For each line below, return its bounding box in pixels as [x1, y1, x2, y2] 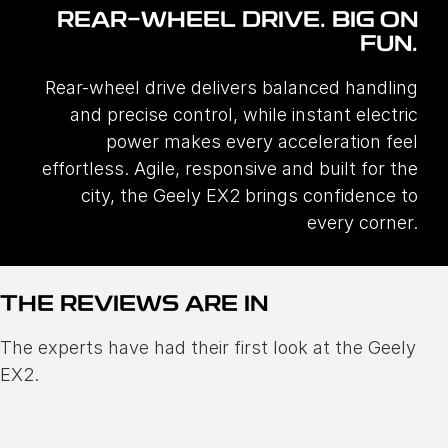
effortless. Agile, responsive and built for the [42, 158, 418, 180]
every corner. [307, 212, 418, 234]
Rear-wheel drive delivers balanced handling [45, 77, 418, 99]
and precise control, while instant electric [70, 104, 418, 126]
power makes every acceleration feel [106, 131, 418, 153]
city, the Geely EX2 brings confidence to [81, 185, 418, 207]
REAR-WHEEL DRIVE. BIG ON [57, 10, 418, 34]
